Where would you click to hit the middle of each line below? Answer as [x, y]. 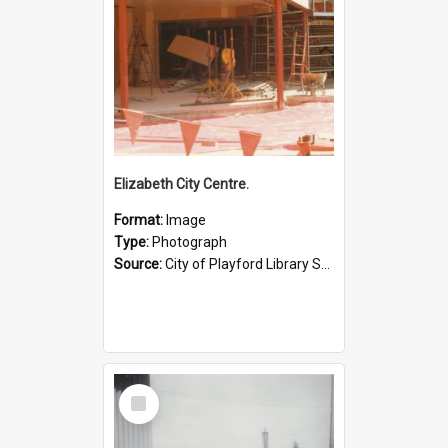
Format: [140, 219]
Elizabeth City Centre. [181, 183]
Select [144, 391]
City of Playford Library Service [243, 263]
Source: [139, 263]
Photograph [189, 241]
